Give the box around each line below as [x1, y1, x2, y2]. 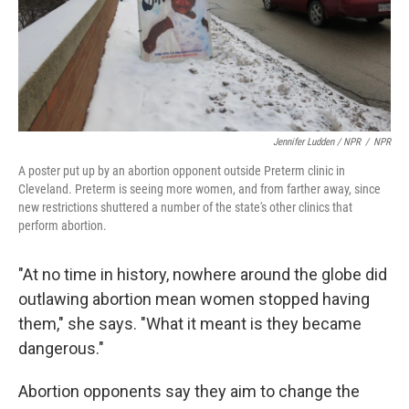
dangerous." [18, 339, 104, 359]
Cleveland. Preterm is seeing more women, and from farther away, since [18, 182, 381, 197]
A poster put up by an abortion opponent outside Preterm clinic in [18, 163, 345, 179]
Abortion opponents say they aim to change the [18, 382, 360, 402]
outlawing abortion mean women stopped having [18, 289, 370, 309]
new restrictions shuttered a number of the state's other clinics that [18, 200, 352, 215]
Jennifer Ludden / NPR [273, 136, 361, 149]
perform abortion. [18, 218, 107, 234]
